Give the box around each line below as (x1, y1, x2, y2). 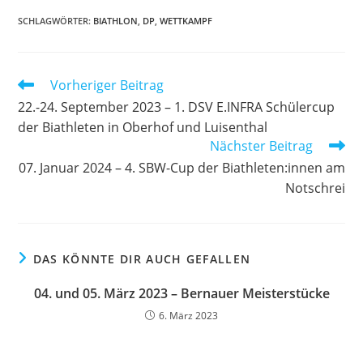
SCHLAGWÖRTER (18, 15, 89, 27)
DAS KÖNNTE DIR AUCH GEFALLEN (32, 251, 251, 267)
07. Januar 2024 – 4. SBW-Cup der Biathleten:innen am (18, 159, 345, 177)
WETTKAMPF (160, 15, 213, 27)
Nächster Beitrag (209, 137, 313, 155)
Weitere (17, 76, 60, 92)
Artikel (17, 92, 53, 107)
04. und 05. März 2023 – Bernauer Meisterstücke (33, 284, 330, 302)
